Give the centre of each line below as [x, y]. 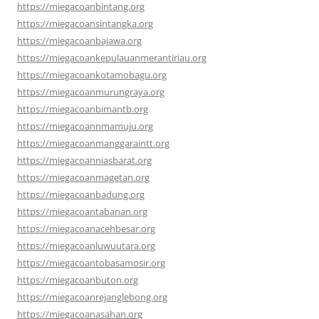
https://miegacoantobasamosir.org [91, 262]
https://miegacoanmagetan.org [83, 177]
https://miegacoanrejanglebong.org [92, 297]
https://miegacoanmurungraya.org [91, 91]
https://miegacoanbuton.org [78, 279]
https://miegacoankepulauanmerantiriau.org [112, 57]
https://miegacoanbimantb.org [83, 109]
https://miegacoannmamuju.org [85, 126]
